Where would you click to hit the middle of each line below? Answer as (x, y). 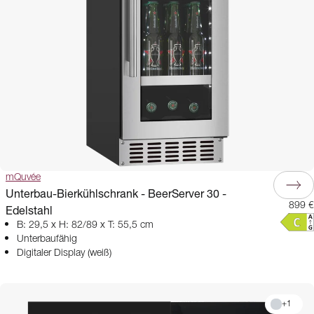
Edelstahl (29, 210)
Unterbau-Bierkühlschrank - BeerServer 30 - (116, 193)
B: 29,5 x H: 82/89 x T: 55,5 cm (85, 225)
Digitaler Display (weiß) (64, 253)
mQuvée (23, 177)
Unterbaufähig (47, 239)
